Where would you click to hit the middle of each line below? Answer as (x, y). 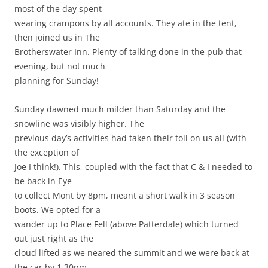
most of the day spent (58, 9)
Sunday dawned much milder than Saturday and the (120, 109)
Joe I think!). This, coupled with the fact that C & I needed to (133, 167)
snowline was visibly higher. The (79, 124)
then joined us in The (57, 38)
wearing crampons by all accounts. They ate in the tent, (126, 23)
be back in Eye (43, 181)
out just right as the (54, 239)
